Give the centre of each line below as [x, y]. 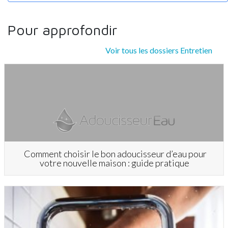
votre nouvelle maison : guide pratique [115, 163]
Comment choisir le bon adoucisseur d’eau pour [115, 153]
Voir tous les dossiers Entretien [159, 50]
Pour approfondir [62, 30]
